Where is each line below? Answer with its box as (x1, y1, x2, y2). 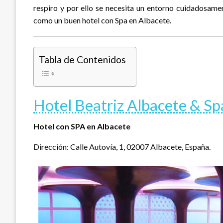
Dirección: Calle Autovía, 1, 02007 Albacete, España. (33, 142, 211, 151)
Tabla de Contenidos (39, 54, 126, 66)
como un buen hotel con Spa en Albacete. (33, 15, 171, 25)
